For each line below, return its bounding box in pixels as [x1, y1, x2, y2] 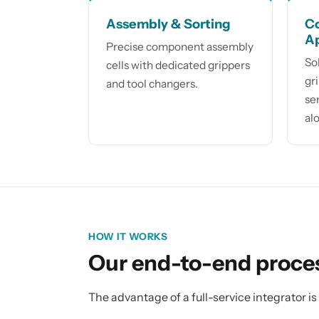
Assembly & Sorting [106, 16, 231, 33]
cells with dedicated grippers [106, 58, 250, 73]
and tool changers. [106, 77, 198, 91]
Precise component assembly [106, 40, 253, 54]
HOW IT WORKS [88, 231, 168, 243]
